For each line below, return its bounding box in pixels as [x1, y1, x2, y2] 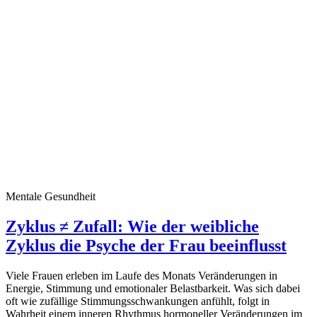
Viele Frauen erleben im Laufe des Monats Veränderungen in [6, 270, 277, 282]
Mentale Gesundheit [6, 190, 96, 203]
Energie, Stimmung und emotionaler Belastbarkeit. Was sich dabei [6, 282, 300, 295]
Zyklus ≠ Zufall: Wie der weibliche [6, 217, 259, 236]
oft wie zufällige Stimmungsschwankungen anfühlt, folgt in [6, 295, 270, 308]
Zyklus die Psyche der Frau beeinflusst [6, 236, 287, 255]
